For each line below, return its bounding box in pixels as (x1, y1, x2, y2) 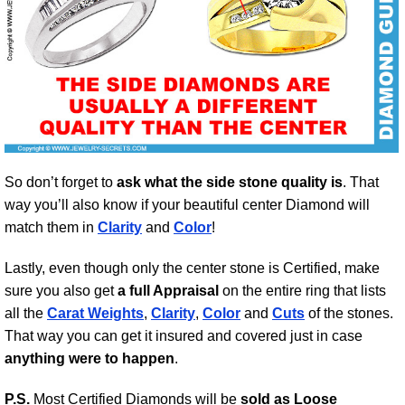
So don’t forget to (5, 174, 117, 191)
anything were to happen (5, 351, 174, 367)
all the (5, 306, 47, 322)
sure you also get (5, 283, 118, 299)
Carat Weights (47, 306, 144, 322)
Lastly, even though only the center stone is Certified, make (5, 260, 380, 277)
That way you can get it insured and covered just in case (5, 328, 363, 344)
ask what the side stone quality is (117, 174, 343, 191)
